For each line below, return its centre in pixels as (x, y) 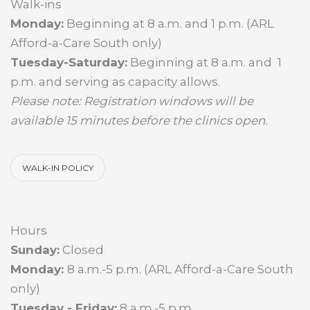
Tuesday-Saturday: (69, 62)
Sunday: (35, 249)
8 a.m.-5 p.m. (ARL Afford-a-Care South (180, 269)
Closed (82, 249)
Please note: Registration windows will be (132, 101)
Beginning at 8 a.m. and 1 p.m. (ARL (169, 23)
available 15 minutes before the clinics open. (140, 120)
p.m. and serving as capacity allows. (115, 81)
